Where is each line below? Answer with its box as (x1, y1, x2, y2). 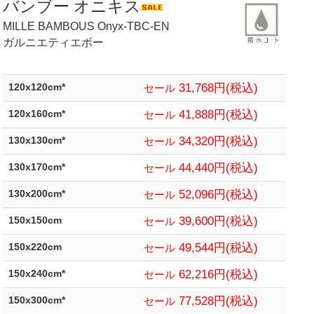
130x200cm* (8, 188, 75, 199)
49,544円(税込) (175, 240, 258, 254)
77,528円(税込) (175, 294, 258, 307)
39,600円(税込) (175, 214, 258, 227)
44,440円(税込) (175, 161, 258, 174)
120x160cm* (8, 108, 75, 119)
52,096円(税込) (175, 187, 258, 200)
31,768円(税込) (175, 81, 258, 94)
